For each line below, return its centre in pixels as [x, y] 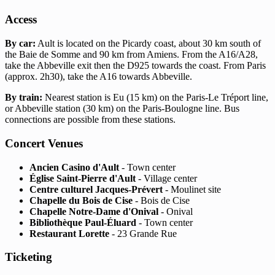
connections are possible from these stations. [90, 120]
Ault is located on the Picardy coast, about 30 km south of [148, 44]
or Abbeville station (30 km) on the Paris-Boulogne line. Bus [122, 109]
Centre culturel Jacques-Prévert [96, 189]
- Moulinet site [192, 189]
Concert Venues [44, 143]
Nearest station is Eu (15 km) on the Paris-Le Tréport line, [155, 98]
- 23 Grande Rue [143, 233]
